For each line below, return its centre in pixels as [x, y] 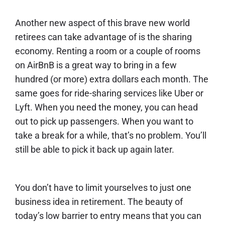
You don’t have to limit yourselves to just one [103, 188]
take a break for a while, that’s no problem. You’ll [111, 136]
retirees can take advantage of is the [89, 37]
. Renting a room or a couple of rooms [126, 51]
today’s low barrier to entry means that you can [108, 216]
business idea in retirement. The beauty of [99, 202]
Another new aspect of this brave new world [102, 23]
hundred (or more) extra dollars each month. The [112, 79]
